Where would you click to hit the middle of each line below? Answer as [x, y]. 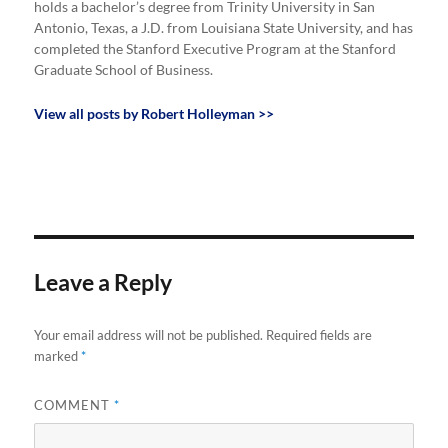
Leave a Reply [103, 282]
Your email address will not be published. [149, 335]
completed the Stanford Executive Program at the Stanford [215, 48]
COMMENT [74, 405]
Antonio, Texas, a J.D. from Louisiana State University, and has [224, 27]
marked [58, 356]
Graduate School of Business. [124, 69]
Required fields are [319, 335]
